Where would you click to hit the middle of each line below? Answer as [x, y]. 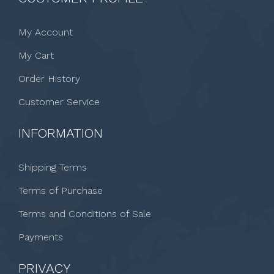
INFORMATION [61, 133]
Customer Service [59, 102]
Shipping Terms [53, 167]
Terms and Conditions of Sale [85, 214]
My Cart [36, 55]
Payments [41, 237]
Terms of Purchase [61, 191]
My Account [46, 32]
